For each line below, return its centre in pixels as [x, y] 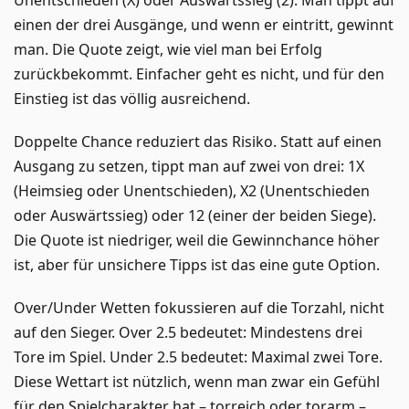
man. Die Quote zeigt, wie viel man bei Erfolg [168, 49]
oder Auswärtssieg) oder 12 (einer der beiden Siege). [195, 215]
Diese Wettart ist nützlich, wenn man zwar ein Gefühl [197, 381]
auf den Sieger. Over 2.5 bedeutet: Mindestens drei [188, 332]
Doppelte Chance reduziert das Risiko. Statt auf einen [198, 141]
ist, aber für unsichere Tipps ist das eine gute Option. [197, 264]
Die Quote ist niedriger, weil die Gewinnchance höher [197, 240]
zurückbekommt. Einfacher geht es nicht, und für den [199, 73]
